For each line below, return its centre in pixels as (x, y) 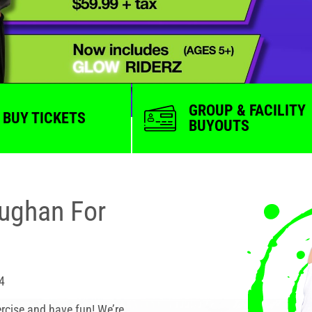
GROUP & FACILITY (247, 110)
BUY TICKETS (44, 118)
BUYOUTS (219, 126)
